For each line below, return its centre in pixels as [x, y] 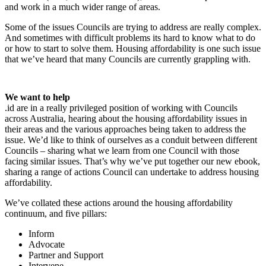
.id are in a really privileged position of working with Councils [121, 108]
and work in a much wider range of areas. [83, 7]
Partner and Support [66, 255]
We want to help [37, 97]
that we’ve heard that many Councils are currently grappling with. [128, 59]
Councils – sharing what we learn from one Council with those [122, 151]
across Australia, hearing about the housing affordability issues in [126, 119]
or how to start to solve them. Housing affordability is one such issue [133, 49]
